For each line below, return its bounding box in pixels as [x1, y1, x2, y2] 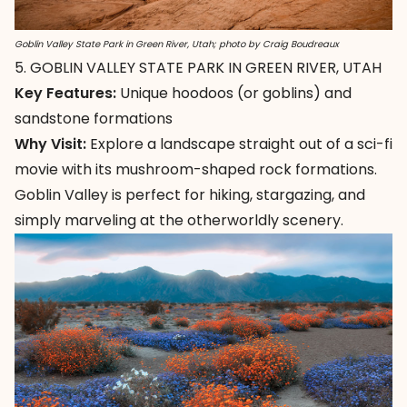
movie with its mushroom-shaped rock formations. [15, 159, 377, 181]
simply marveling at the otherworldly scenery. [15, 210, 343, 232]
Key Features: [15, 83, 116, 104]
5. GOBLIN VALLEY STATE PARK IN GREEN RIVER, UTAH [15, 57, 382, 79]
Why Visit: [15, 134, 86, 155]
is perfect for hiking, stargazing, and [108, 184, 365, 206]
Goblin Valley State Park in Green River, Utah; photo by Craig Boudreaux [15, 37, 339, 52]
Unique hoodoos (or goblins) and [116, 83, 352, 104]
